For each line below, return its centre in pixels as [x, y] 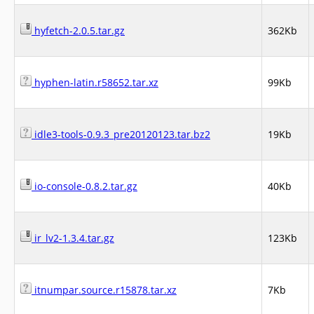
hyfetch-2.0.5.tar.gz [78, 30]
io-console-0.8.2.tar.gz [84, 186]
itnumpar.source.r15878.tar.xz [104, 290]
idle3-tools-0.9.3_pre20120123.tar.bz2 [121, 134]
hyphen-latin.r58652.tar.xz [95, 82]
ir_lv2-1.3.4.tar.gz [73, 238]
